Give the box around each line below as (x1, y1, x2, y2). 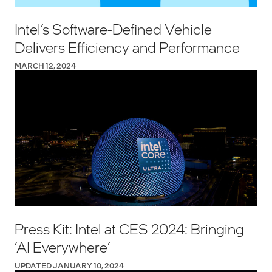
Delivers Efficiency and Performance (15, 38, 240, 57)
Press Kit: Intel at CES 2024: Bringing (15, 219, 244, 239)
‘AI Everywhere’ (15, 237, 110, 257)
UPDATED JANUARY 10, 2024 (15, 260, 124, 271)
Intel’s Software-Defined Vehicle (15, 19, 212, 39)
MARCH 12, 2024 (15, 61, 76, 71)
